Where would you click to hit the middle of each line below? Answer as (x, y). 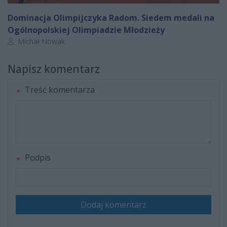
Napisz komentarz (54, 69)
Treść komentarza (59, 90)
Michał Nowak (40, 42)
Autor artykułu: (31, 41)
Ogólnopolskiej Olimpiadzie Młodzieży (86, 30)
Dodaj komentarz (113, 205)
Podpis (37, 158)
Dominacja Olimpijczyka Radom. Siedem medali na (111, 18)
